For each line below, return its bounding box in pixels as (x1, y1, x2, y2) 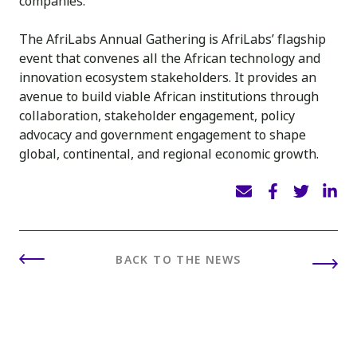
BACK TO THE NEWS (116, 252, 241, 268)
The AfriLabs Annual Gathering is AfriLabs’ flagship (19, 30, 326, 49)
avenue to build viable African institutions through (19, 88, 319, 106)
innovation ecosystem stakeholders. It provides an (19, 69, 316, 87)
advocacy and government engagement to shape (19, 126, 306, 144)
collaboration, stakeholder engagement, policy (19, 107, 295, 125)
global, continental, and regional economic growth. (19, 145, 319, 163)
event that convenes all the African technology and (19, 49, 320, 68)
